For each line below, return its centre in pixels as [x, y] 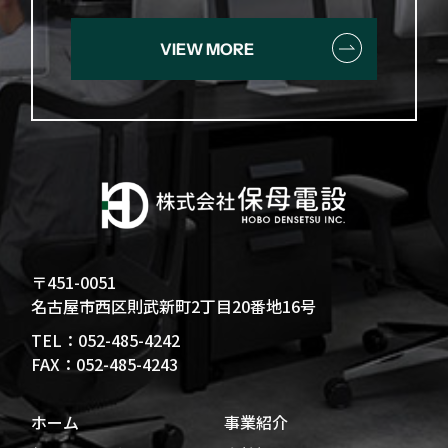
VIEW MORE [206, 49]
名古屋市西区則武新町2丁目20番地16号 [174, 306]
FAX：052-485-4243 [105, 364]
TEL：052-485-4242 [106, 340]
